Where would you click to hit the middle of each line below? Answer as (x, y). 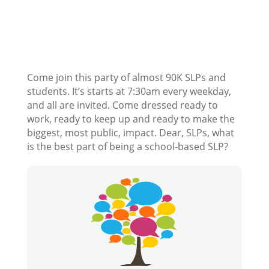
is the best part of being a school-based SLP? (127, 147)
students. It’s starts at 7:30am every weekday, (129, 92)
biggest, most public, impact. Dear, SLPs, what (130, 133)
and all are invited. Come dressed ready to (122, 105)
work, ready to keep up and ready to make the (131, 119)
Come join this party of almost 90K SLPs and (126, 78)
